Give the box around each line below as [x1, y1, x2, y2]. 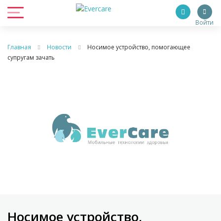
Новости [47, 43, 72, 51]
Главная [7, 43, 31, 51]
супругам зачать [7, 53, 55, 62]
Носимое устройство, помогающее [87, 43, 190, 51]
